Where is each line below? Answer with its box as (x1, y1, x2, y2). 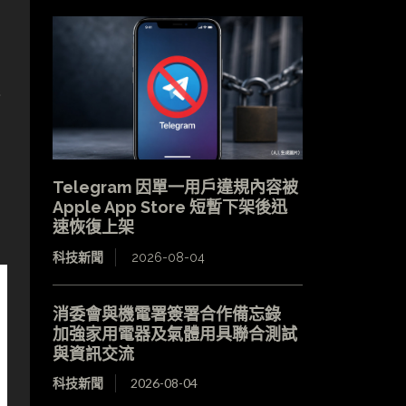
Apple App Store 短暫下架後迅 (52, 197, 287, 217)
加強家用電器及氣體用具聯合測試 (52, 323, 297, 343)
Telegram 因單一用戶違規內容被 (52, 177, 298, 197)
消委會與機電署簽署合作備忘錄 (52, 303, 297, 324)
